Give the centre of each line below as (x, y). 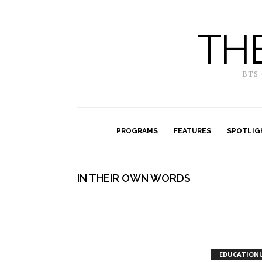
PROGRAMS (137, 131)
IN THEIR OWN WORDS (134, 178)
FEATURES (192, 131)
